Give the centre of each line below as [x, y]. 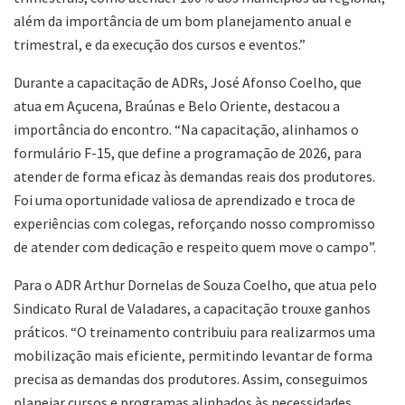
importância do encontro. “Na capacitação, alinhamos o [186, 129]
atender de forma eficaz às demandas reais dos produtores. [194, 176]
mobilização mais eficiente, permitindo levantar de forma [193, 355]
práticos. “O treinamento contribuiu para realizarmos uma [194, 331]
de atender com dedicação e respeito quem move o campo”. [195, 246]
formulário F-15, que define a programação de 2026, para [188, 152]
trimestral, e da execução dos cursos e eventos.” [160, 44]
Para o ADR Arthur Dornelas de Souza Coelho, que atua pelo [195, 284]
